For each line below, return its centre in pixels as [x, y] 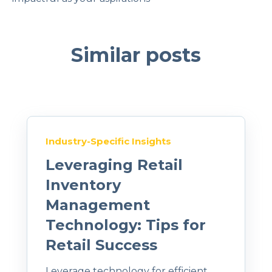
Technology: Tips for [126, 225]
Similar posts [136, 55]
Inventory [83, 185]
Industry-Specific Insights [108, 141]
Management [98, 205]
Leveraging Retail [114, 165]
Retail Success [101, 245]
